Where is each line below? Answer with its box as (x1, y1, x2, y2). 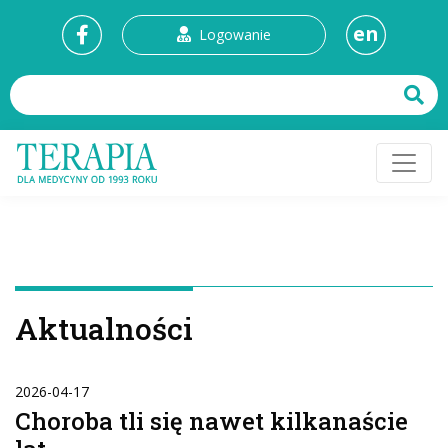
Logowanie (199, 25, 271, 44)
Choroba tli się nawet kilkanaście (15, 405, 408, 437)
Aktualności (15, 309, 193, 348)
